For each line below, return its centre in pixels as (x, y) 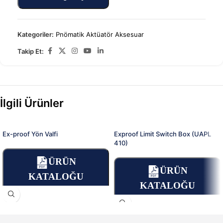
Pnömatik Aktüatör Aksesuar (100, 34)
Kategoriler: (36, 34)
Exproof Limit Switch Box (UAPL (163, 134)
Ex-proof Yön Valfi (30, 134)
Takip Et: (31, 51)
